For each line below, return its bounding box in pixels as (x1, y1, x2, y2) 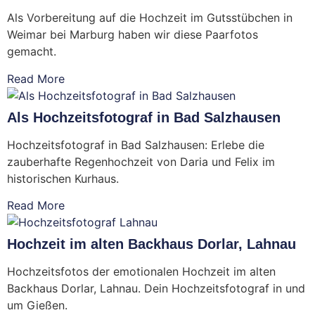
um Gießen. (7, 298, 67, 313)
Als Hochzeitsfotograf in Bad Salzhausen (7, 109, 281, 125)
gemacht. (7, 44, 56, 59)
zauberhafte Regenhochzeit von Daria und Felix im (7, 154, 275, 169)
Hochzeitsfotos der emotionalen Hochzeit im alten (7, 264, 276, 279)
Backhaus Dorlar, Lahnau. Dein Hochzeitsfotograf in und (7, 281, 305, 296)
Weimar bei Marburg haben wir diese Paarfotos (7, 27, 258, 42)
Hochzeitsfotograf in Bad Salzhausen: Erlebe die (7, 137, 264, 152)
